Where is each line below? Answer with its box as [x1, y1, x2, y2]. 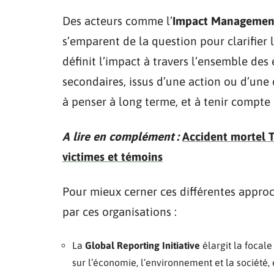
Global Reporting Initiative [85, 240, 200, 251]
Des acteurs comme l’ [62, 14, 172, 28]
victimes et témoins [62, 150, 163, 163]
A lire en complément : [62, 130, 179, 143]
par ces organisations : [62, 205, 177, 218]
